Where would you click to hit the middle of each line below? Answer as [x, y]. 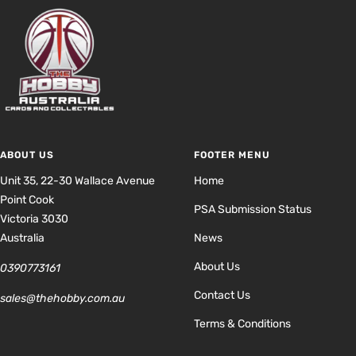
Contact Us [222, 295]
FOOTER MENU [232, 155]
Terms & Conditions [242, 323]
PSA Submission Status [253, 209]
